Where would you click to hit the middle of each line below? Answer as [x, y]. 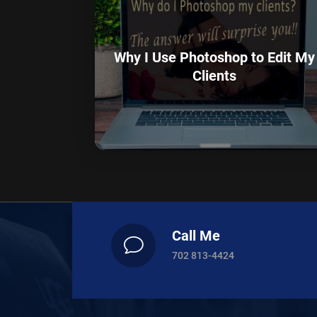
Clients [214, 76]
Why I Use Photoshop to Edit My [214, 58]
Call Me [196, 236]
